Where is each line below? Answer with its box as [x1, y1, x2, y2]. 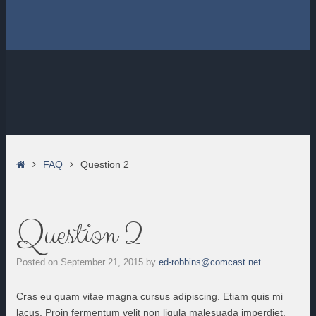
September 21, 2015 [61, 257, 143, 267]
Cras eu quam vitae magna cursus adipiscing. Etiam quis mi [16, 290, 283, 302]
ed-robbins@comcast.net [159, 257, 261, 267]
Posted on [16, 257, 61, 267]
